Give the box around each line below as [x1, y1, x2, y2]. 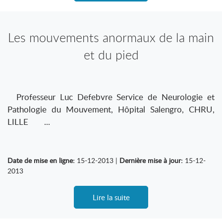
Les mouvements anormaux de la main [8, 29, 214, 46]
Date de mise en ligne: [7, 156, 75, 165]
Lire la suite [92, 192, 130, 202]
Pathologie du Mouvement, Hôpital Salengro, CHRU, [7, 104, 215, 115]
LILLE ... [7, 116, 50, 127]
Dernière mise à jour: [119, 156, 183, 165]
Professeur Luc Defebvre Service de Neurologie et [7, 91, 215, 103]
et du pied [83, 47, 139, 63]
